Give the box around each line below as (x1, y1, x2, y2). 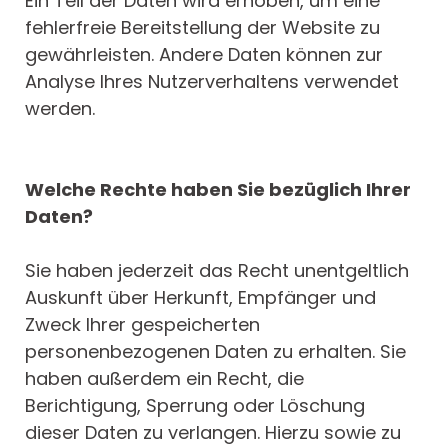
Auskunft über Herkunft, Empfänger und (25, 285, 376, 311)
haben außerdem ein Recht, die (25, 366, 304, 392)
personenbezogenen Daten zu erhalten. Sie (25, 339, 406, 365)
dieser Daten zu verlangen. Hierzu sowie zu (25, 420, 401, 446)
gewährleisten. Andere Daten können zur (25, 42, 383, 68)
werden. (25, 96, 95, 122)
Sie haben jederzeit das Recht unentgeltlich (25, 258, 409, 284)
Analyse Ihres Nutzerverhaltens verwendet (25, 69, 399, 95)
